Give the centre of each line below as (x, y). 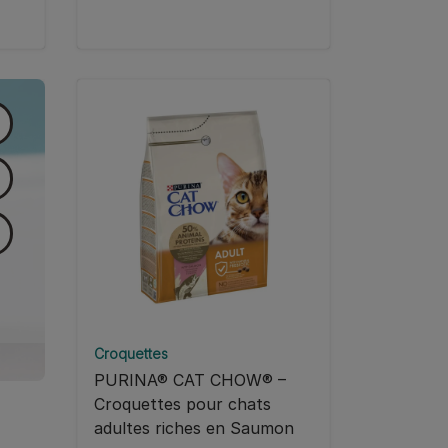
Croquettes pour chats (182, 404)
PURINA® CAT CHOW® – (190, 380)
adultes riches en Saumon (194, 428)
